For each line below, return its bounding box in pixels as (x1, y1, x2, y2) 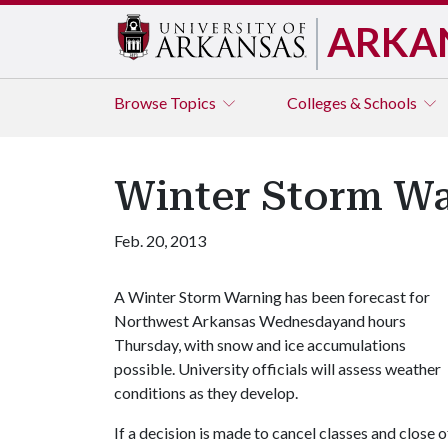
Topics (170, 93, 219, 112)
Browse (114, 93, 170, 112)
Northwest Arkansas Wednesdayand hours (114, 311, 406, 330)
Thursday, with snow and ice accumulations (114, 335, 406, 354)
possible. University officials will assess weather (114, 359, 441, 378)
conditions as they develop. (114, 383, 298, 402)
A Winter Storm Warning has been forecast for (114, 287, 430, 306)
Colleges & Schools (287, 93, 420, 112)
